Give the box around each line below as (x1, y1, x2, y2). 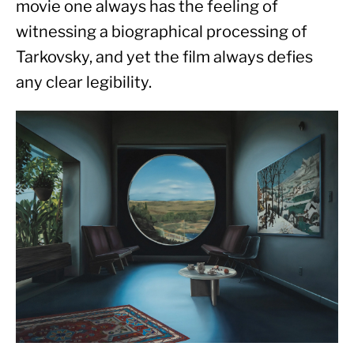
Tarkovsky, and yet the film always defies (16, 47, 313, 66)
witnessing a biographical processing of (16, 21, 307, 41)
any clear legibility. (16, 72, 152, 92)
